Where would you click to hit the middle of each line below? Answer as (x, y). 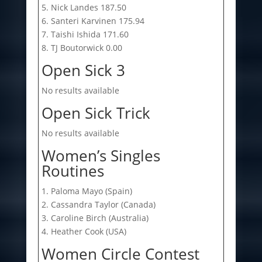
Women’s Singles (101, 155)
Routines (73, 170)
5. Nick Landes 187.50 (84, 7)
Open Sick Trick (96, 113)
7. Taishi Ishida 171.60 (85, 34)
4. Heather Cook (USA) (84, 231)
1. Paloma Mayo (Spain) (87, 191)
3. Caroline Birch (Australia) (95, 218)
